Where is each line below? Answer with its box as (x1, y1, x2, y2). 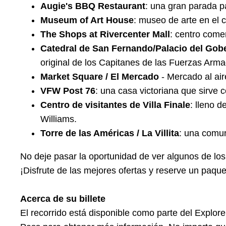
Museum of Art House (40, 15, 134, 26)
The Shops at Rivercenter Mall (40, 29, 170, 40)
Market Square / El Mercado (40, 72, 159, 82)
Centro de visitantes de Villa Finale (40, 100, 190, 110)
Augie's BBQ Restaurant (40, 1, 145, 12)
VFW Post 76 (40, 86, 95, 96)
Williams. (40, 114, 77, 125)
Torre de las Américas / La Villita (40, 128, 179, 139)
